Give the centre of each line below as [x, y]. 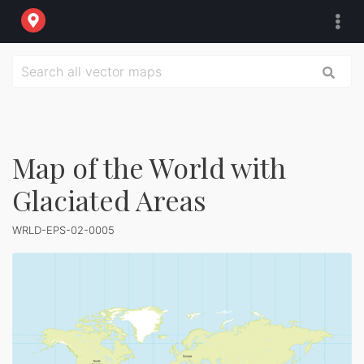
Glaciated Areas [109, 200]
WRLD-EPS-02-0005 [63, 230]
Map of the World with [149, 167]
